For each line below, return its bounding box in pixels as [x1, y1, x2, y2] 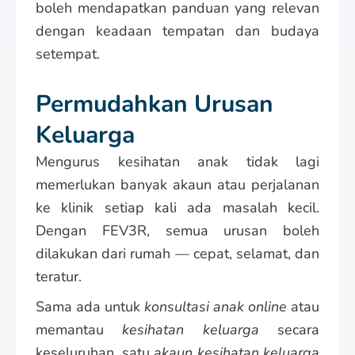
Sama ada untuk [36, 296, 144, 316]
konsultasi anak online [144, 296, 287, 316]
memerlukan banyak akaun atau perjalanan [36, 174, 319, 194]
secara [258, 319, 320, 339]
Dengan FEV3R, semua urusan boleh [36, 220, 319, 240]
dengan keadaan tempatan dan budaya [36, 21, 319, 40]
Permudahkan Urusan [36, 87, 273, 120]
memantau [36, 319, 123, 339]
